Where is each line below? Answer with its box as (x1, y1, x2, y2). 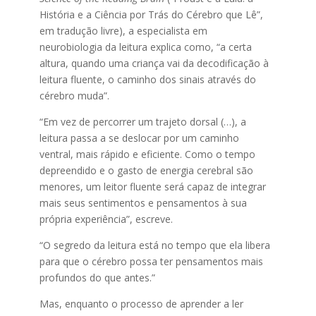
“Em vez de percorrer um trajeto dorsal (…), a (39, 115, 246, 128)
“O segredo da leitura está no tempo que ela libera (39, 238, 270, 252)
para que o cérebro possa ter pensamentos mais (39, 255, 263, 268)
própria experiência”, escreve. (39, 212, 173, 226)
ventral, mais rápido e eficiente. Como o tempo (39, 147, 255, 161)
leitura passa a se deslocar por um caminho (39, 131, 239, 145)
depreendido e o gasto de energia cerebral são (39, 164, 253, 177)
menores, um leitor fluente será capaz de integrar (39, 180, 266, 193)
